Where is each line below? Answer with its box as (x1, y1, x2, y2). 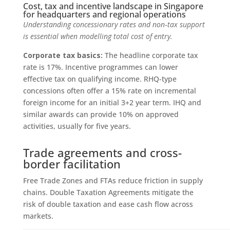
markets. (23, 210, 53, 221)
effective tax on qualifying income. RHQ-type (23, 73, 177, 84)
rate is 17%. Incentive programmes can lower (23, 62, 178, 72)
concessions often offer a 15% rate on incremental (23, 85, 196, 95)
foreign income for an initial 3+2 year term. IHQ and (23, 97, 201, 107)
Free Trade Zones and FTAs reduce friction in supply (23, 175, 203, 185)
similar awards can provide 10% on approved (23, 109, 179, 119)
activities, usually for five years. (23, 121, 131, 131)
